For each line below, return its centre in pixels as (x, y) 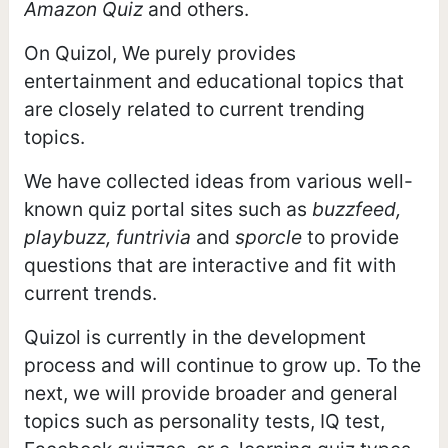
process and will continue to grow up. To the (222, 364)
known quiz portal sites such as (167, 208)
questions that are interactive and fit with (209, 264)
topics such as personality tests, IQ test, (204, 420)
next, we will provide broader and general (210, 392)
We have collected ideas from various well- (218, 180)
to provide (350, 236)
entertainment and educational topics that (213, 80)
